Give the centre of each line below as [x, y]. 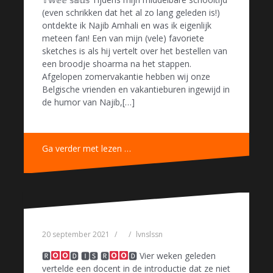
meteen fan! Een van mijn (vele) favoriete [123, 38]
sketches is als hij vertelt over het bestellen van [135, 51]
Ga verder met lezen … [87, 149]
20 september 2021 [76, 234]
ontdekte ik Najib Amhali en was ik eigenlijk [127, 26]
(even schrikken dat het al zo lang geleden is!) [131, 13]
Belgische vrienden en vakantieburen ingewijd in [136, 90]
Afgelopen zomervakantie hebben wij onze [126, 77]
